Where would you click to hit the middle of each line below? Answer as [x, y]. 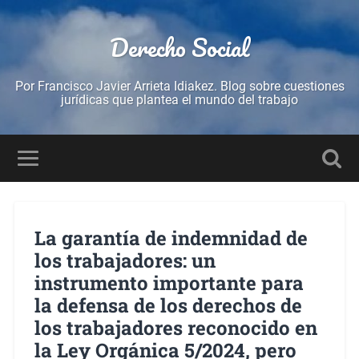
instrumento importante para [169, 282]
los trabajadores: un [125, 260]
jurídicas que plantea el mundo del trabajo [179, 100]
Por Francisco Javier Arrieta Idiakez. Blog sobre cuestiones [179, 86]
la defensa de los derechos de [168, 305]
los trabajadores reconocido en [175, 327]
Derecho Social [179, 48]
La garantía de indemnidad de [171, 238]
